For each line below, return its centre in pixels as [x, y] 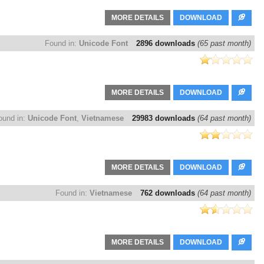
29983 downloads [165, 118]
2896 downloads [167, 44]
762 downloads [169, 193]
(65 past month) [224, 44]
